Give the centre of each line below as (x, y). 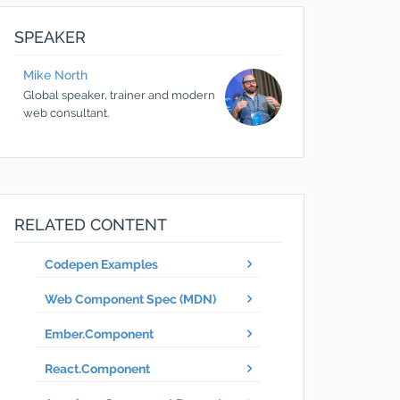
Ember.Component (99, 334)
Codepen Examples (101, 264)
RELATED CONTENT (91, 225)
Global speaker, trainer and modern (119, 95)
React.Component (97, 369)
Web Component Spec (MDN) (130, 299)
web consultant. (66, 113)
